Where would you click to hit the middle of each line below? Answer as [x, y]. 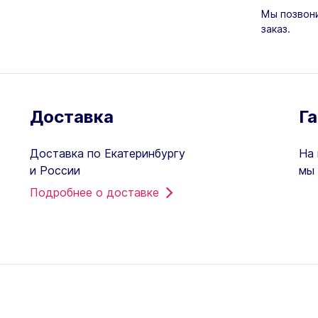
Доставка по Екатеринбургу [108, 153]
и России [55, 170]
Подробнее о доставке [95, 192]
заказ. [276, 28]
